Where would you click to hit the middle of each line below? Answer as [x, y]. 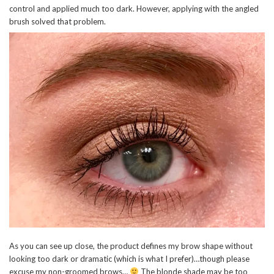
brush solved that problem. [57, 21]
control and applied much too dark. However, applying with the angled [134, 8]
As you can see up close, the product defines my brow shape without [131, 246]
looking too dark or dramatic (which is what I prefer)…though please [129, 259]
